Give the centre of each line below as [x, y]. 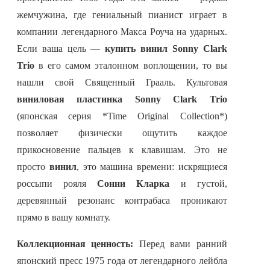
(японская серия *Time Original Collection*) [122, 116]
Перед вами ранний [180, 244]
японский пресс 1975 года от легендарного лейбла [122, 261]
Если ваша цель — [61, 49]
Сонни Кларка [133, 184]
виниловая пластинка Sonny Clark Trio [122, 99]
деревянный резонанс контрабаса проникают [122, 201]
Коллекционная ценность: [75, 244]
